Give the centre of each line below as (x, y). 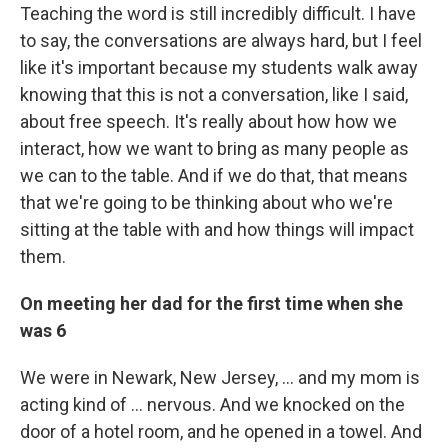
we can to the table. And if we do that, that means (214, 175)
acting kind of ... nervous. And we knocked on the (212, 404)
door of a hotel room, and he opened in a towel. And (221, 431)
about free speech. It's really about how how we (208, 121)
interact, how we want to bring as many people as (214, 148)
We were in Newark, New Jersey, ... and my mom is (220, 377)
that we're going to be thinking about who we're (206, 202)
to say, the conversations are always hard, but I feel (221, 40)
